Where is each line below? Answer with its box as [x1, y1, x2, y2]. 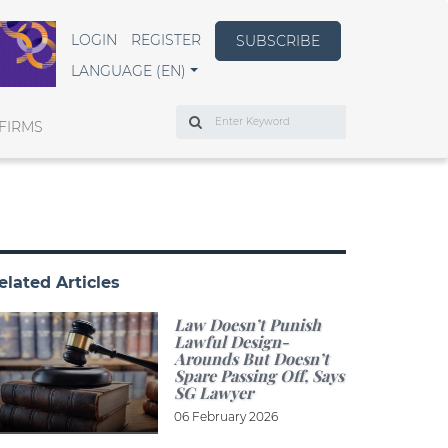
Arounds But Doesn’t [173, 347, 329, 369]
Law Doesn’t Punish [173, 313, 321, 335]
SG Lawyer [173, 381, 253, 403]
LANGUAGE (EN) [71, 62, 186, 80]
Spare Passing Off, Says [173, 364, 344, 386]
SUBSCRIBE [236, 32, 320, 50]
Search [175, 104, 226, 123]
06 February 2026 [173, 408, 278, 424]
